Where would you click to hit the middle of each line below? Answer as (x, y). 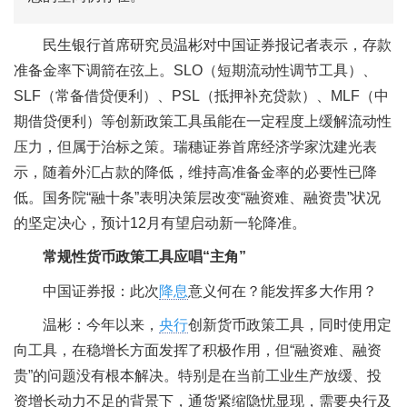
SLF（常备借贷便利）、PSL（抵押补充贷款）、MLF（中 (201, 95)
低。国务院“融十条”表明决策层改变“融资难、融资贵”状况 (197, 197)
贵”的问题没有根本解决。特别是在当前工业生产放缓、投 (198, 376)
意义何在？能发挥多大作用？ (283, 291)
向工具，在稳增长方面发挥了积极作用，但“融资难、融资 (198, 351)
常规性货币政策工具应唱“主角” (144, 257)
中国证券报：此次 (101, 291)
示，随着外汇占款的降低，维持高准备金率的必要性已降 (195, 172)
